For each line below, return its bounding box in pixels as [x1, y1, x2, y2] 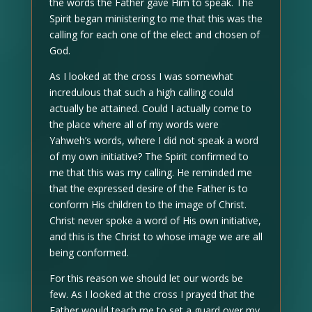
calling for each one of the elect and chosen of [49, 28, 260, 41]
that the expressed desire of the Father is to [49, 182, 248, 195]
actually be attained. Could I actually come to [49, 102, 251, 115]
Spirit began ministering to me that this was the [49, 12, 263, 25]
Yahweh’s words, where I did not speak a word [49, 134, 258, 147]
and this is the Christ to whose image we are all [49, 230, 263, 243]
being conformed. [49, 246, 129, 259]
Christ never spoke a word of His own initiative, [49, 214, 261, 227]
